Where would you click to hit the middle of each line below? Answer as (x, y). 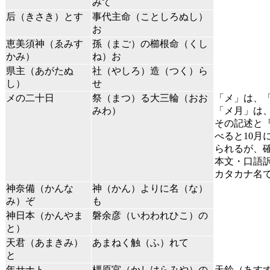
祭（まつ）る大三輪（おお (150, 98)
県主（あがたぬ (40, 71)
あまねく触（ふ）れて (140, 243)
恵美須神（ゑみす (45, 44)
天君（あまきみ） (45, 243)
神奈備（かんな (40, 189)
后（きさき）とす (45, 17)
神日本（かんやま (45, 216)
